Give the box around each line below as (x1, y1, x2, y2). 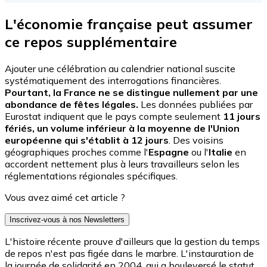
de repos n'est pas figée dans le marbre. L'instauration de (5, 247, 254, 259)
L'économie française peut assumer (5, 14, 253, 33)
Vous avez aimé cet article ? (5, 191, 125, 203)
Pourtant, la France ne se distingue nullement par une (5, 86, 258, 98)
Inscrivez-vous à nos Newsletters (10, 215, 125, 224)
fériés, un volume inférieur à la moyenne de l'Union (5, 122, 240, 134)
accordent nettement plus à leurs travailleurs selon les (5, 157, 240, 170)
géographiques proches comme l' (5, 145, 148, 158)
